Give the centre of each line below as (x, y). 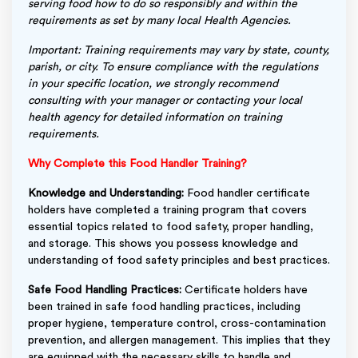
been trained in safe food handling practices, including (164, 306)
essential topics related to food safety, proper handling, (171, 227)
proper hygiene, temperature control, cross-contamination (177, 323)
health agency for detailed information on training (155, 117)
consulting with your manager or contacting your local (165, 100)
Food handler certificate (247, 193)
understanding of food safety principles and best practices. (179, 260)
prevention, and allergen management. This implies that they (179, 340)
